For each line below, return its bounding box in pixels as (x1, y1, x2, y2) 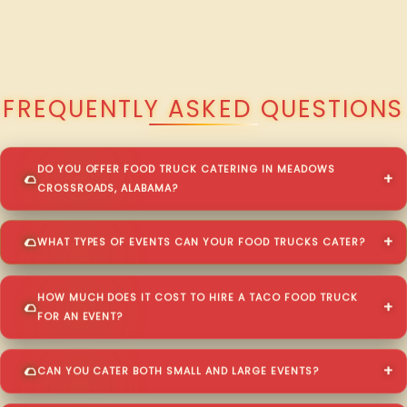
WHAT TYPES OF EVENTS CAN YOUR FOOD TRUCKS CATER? (36, 236, 365, 251)
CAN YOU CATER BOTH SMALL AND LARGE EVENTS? (36, 363, 319, 378)
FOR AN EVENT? (36, 309, 124, 323)
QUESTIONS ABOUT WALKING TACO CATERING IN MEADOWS (34, 48, 373, 63)
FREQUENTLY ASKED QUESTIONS (3, 92, 404, 125)
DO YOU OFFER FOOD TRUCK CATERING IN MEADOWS (36, 162, 335, 176)
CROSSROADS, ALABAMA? (36, 181, 179, 195)
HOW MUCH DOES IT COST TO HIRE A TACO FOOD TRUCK (36, 290, 358, 304)
